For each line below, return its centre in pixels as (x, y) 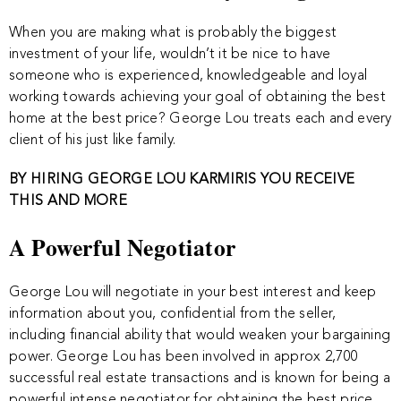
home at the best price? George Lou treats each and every (200, 119)
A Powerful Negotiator (123, 247)
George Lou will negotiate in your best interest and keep (193, 293)
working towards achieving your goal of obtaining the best (198, 98)
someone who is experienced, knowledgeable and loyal (188, 76)
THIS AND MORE (68, 201)
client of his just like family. (93, 141)
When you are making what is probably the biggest (173, 33)
